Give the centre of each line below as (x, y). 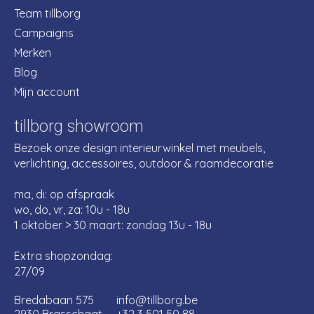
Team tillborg (47, 14)
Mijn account (47, 92)
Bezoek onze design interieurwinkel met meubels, (139, 148)
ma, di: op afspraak (64, 194)
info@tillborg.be (157, 300)
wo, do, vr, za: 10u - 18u (72, 210)
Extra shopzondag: (63, 256)
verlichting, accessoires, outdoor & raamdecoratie (144, 164)
